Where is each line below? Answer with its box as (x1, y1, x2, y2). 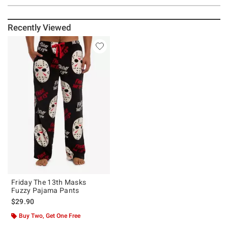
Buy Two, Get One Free (19, 212, 80, 219)
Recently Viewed (8, 22, 72, 33)
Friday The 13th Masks (11, 178, 87, 186)
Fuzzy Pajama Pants (11, 186, 79, 194)
